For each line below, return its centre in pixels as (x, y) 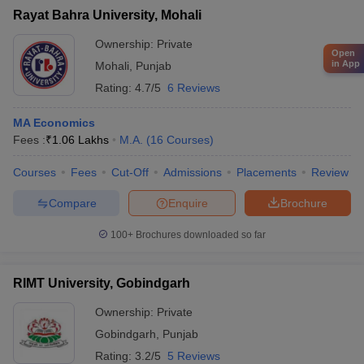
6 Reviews (194, 88)
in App (346, 63)
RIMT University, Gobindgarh (102, 283)
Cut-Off (130, 172)
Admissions (193, 172)
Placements (266, 172)
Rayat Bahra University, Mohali (107, 15)
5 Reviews (194, 356)
